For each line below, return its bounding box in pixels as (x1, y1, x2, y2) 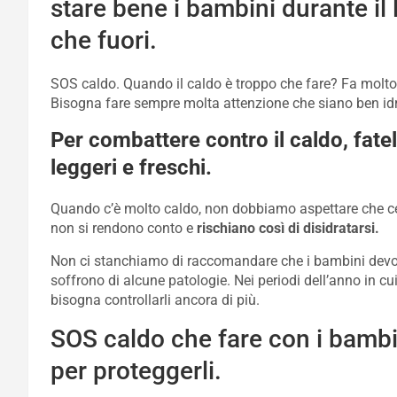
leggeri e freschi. (51, 155, 212, 180)
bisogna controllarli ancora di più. (51, 292, 260, 308)
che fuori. (51, 26, 157, 55)
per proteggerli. (51, 356, 222, 385)
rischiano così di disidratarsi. (197, 220, 379, 237)
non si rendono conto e (51, 220, 197, 237)
